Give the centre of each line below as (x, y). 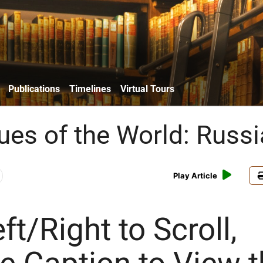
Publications (34, 89)
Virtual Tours (147, 89)
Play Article (195, 176)
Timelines (90, 89)
